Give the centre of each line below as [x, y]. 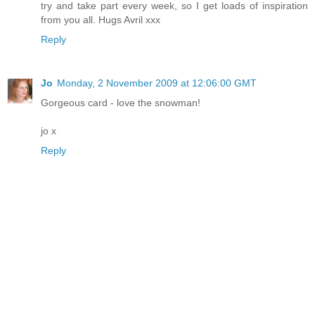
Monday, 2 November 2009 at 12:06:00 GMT [157, 83]
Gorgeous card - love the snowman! [121, 103]
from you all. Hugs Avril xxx [101, 20]
